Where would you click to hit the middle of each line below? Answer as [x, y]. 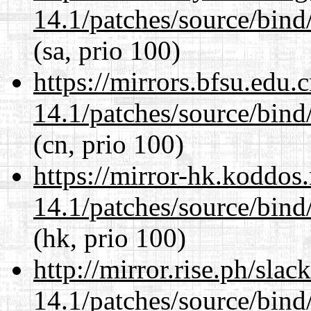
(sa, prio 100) [107, 50]
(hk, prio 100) [110, 237]
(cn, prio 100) [109, 144]
